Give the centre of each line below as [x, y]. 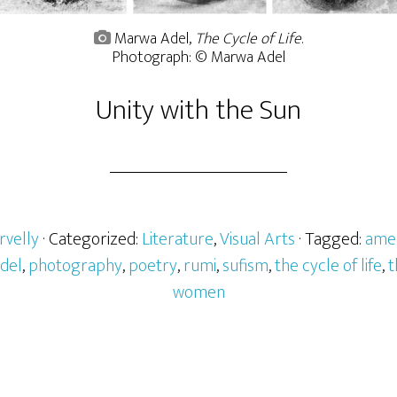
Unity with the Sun [198, 110]
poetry [153, 266]
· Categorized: [92, 239]
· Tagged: [332, 239]
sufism [245, 266]
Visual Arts [257, 239]
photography [75, 266]
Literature [178, 239]
